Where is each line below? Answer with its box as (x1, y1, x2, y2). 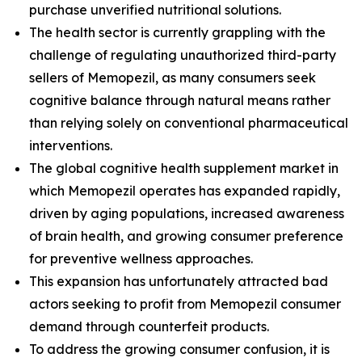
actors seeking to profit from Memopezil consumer (29, 295, 341, 312)
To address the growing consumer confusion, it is (29, 340, 330, 357)
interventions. (29, 137, 112, 154)
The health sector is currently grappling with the (29, 23, 326, 40)
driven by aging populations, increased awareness (29, 204, 344, 221)
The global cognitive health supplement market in (29, 159, 339, 176)
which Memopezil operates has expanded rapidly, (29, 182, 340, 199)
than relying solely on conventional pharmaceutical (29, 114, 348, 131)
